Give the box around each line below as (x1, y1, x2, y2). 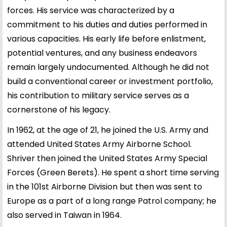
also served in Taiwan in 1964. (7, 209, 122, 221)
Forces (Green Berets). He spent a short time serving (7, 166, 219, 178)
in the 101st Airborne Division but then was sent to (7, 180, 202, 193)
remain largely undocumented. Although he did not (7, 61, 209, 73)
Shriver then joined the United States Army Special (7, 152, 207, 164)
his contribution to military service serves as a (7, 89, 189, 101)
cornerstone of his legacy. (7, 103, 110, 116)
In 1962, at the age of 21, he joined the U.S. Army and (7, 124, 208, 136)
